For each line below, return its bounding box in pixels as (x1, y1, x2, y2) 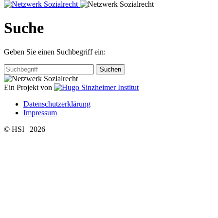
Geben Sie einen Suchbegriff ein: (4, 47, 106, 56)
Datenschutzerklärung (23, 99, 91, 108)
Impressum (23, 108, 57, 117)
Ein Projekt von (4, 83, 52, 91)
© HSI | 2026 (4, 125, 45, 133)
